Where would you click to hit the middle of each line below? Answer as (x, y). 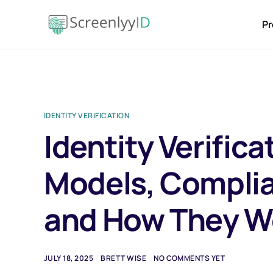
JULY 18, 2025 (69, 258)
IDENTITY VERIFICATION (87, 115)
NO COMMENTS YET (190, 258)
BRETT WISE (124, 258)
